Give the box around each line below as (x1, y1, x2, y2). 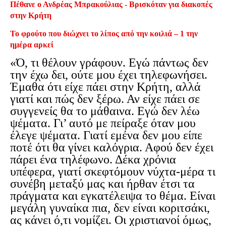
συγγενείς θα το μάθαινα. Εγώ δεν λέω (10, 104, 200, 118)
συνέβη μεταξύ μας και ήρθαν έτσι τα (10, 177, 195, 191)
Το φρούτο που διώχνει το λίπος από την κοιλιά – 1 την (10, 29, 198, 38)
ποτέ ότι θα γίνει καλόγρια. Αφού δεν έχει (10, 141, 213, 154)
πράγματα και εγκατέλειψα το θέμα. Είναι (10, 189, 215, 203)
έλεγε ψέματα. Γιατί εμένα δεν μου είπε (10, 129, 202, 142)
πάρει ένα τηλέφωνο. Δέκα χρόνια (10, 153, 176, 166)
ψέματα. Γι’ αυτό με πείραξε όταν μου (10, 117, 196, 130)
